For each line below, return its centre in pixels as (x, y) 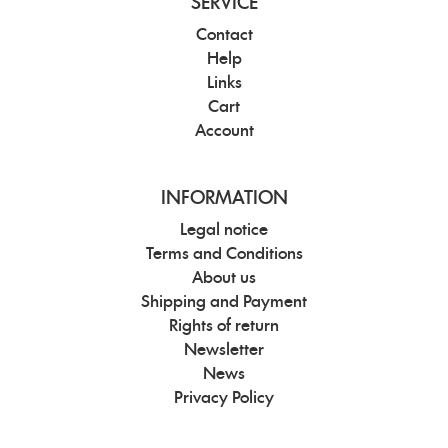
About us (224, 278)
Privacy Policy (224, 398)
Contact (224, 35)
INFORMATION (224, 199)
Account (224, 131)
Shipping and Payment (224, 302)
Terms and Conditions (224, 254)
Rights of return (224, 326)
